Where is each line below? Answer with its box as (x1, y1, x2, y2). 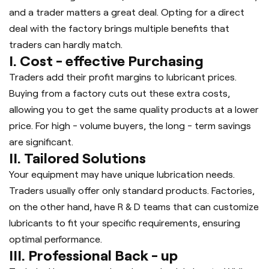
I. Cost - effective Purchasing (9, 52, 204, 69)
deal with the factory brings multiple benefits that (9, 23, 229, 34)
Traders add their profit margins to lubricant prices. (9, 71, 237, 82)
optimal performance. (9, 234, 102, 244)
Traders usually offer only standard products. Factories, (9, 185, 255, 196)
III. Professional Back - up (9, 247, 178, 264)
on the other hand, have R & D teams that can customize (9, 201, 259, 212)
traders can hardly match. (9, 39, 122, 50)
